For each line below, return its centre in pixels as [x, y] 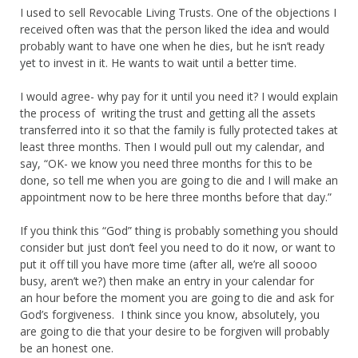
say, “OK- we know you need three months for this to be [166, 163]
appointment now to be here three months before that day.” [176, 197]
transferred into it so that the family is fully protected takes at [179, 129]
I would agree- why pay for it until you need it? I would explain [179, 96]
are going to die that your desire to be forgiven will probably [175, 331]
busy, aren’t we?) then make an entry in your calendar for [167, 280]
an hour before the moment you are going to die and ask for [177, 297]
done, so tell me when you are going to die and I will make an [179, 180]
